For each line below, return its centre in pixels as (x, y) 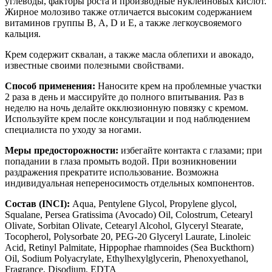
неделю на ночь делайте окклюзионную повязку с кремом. (127, 108)
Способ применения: (51, 86)
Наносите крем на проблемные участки (180, 86)
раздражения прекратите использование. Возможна (112, 172)
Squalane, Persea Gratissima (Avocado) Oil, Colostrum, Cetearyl (129, 215)
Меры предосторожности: (63, 151)
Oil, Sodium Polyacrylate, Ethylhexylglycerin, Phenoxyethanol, (127, 259)
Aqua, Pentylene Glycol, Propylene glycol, (155, 204)
